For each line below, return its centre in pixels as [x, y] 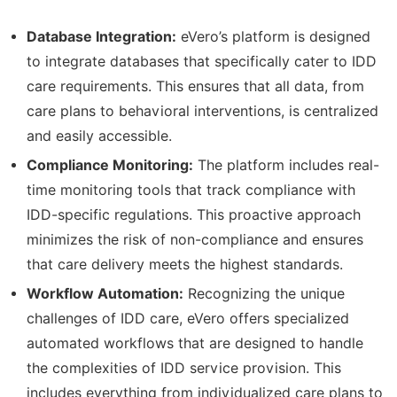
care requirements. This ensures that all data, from [195, 86]
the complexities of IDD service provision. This [184, 368]
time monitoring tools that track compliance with [191, 190]
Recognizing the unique [264, 293]
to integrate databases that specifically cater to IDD [202, 61]
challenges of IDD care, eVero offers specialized [188, 318]
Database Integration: [101, 36]
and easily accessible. [99, 136]
